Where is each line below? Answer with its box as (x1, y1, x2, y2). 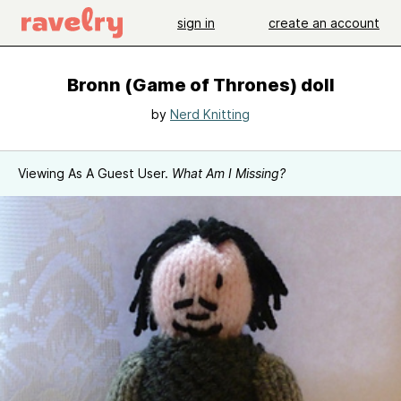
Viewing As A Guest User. (18, 166, 172, 181)
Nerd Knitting (170, 107, 250, 122)
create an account (269, 14, 380, 30)
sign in (177, 14, 215, 30)
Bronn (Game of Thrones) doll (66, 74, 335, 96)
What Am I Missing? (172, 166, 286, 181)
